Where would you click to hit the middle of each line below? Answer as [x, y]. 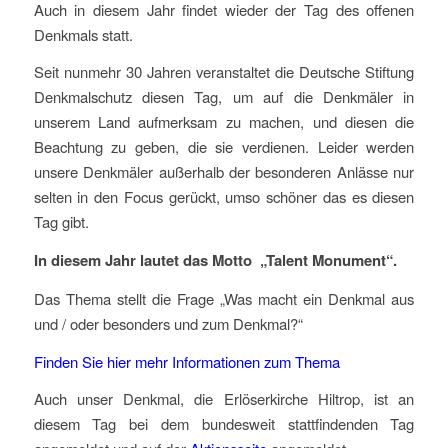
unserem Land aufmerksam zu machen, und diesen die [224, 122]
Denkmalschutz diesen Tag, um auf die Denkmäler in [224, 97]
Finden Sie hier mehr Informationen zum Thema [186, 361]
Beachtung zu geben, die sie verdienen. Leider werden [224, 147]
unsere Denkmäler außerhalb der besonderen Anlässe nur [224, 172]
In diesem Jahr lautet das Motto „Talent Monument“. [217, 260]
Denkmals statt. [83, 34]
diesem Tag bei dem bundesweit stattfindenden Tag [224, 424]
